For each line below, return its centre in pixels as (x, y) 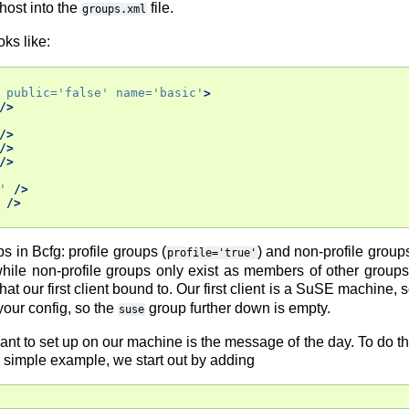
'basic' (178, 93)
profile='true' (211, 253)
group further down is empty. (238, 308)
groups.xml (114, 9)
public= (32, 93)
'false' (83, 93)
